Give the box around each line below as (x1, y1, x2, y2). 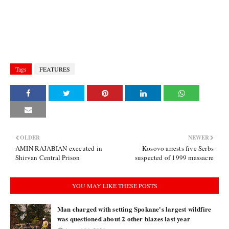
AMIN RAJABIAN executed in (15, 144, 102, 153)
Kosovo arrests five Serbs (142, 144, 214, 153)
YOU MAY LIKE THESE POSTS (72, 181, 157, 190)
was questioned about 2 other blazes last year (57, 214, 190, 223)
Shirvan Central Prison (15, 153, 80, 162)
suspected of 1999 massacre (134, 153, 214, 162)
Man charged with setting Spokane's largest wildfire (57, 204, 212, 214)
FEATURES (39, 65, 70, 73)
